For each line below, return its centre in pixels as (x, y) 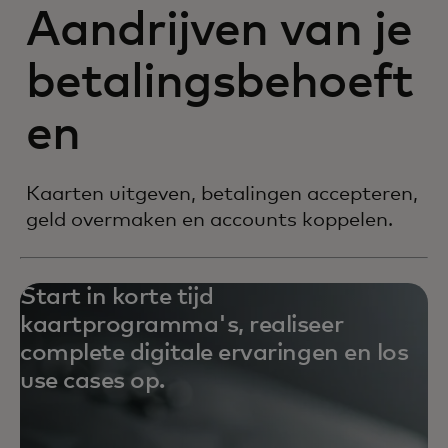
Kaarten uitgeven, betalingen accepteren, (222, 193)
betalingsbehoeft (219, 82)
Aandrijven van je (219, 30)
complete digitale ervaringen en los (214, 352)
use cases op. (95, 380)
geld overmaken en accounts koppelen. (209, 219)
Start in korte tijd (117, 296)
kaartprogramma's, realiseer (182, 324)
